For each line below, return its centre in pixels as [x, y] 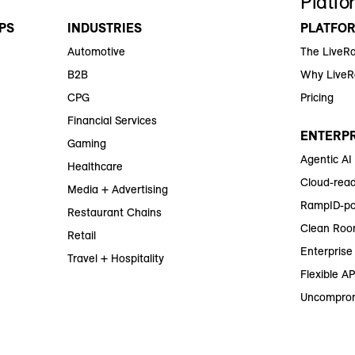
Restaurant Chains [114, 213]
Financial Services [112, 121]
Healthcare [95, 167]
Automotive [96, 52]
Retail [81, 236]
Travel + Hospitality [115, 259]
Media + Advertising [117, 190]
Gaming [86, 144]
